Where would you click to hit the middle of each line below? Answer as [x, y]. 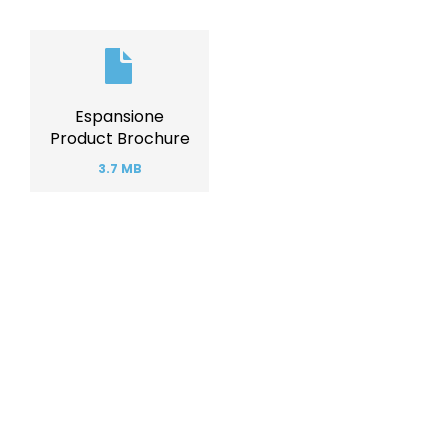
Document [74, 40]
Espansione [119, 117]
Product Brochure [119, 139]
